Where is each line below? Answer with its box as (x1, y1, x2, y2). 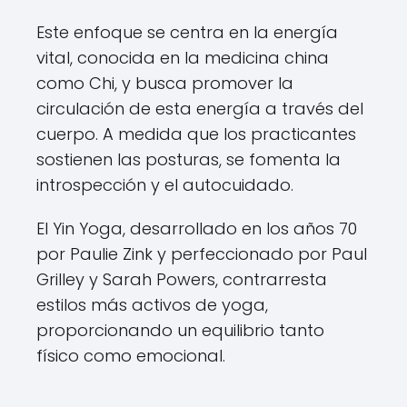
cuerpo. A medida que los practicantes (36, 123, 356, 145)
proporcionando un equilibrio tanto (36, 319, 324, 342)
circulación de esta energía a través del (36, 97, 363, 120)
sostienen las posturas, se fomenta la (36, 148, 341, 171)
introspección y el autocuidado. (36, 174, 293, 196)
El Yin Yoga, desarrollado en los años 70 (36, 217, 357, 240)
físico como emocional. (36, 344, 225, 367)
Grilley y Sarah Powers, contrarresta (36, 268, 327, 291)
